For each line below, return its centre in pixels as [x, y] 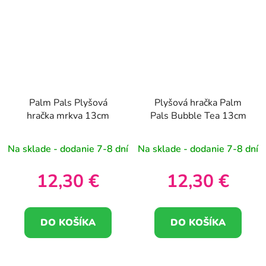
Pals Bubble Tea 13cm [198, 115]
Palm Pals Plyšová [68, 102]
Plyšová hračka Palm [198, 102]
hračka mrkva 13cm [68, 115]
